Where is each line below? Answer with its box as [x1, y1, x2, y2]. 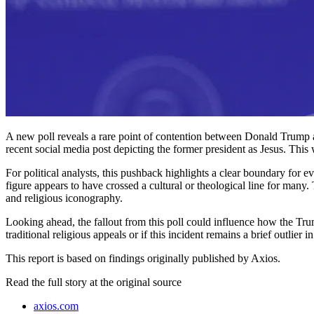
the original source [100, 275, 182, 288]
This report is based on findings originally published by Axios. [6, 252, 280, 264]
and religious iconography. [6, 191, 123, 204]
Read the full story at [6, 275, 100, 288]
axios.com [34, 299, 78, 312]
